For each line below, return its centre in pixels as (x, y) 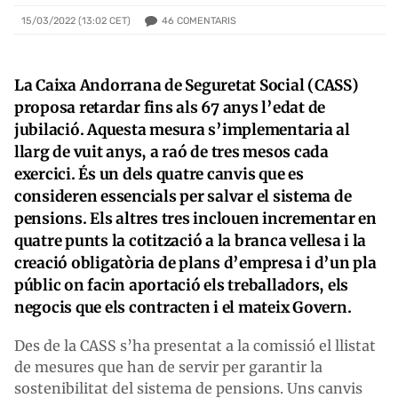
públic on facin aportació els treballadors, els (182, 285)
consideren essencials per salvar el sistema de (183, 196)
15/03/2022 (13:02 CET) (76, 21)
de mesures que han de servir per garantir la (168, 366)
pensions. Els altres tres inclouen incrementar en (195, 218)
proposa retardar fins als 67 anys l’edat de (170, 107)
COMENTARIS (207, 20)
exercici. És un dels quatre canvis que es (159, 174)
